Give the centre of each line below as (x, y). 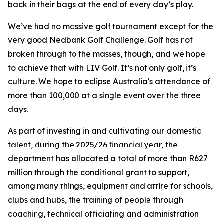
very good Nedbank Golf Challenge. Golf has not (100, 40)
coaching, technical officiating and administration (103, 214)
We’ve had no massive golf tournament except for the (110, 26)
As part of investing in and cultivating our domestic (105, 131)
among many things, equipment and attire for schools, (110, 186)
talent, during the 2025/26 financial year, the (93, 145)
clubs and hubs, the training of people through (95, 200)
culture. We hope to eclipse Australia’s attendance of (109, 81)
